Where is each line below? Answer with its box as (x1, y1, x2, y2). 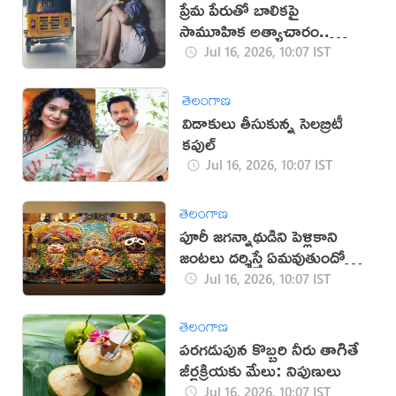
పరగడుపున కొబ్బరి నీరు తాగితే (179, 332, 360, 366)
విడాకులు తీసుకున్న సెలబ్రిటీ (181, 105, 343, 139)
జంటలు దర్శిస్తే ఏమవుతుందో (179, 240, 346, 274)
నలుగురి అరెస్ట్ (179, 34, 264, 68)
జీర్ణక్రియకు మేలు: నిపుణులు (179, 354, 342, 387)
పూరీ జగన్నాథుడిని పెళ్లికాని (179, 219, 339, 253)
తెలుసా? (179, 262, 232, 295)
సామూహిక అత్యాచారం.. (179, 13, 331, 47)
